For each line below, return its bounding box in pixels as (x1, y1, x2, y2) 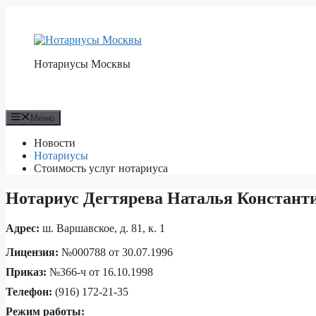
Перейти (5, 5, 47, 17)
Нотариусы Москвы (34, 58, 130, 70)
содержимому (5, 30, 71, 42)
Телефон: (6, 286, 52, 298)
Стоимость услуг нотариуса (34, 162, 168, 175)
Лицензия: (6, 246, 59, 259)
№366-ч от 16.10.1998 (47, 266, 153, 279)
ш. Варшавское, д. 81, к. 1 (39, 222, 165, 235)
